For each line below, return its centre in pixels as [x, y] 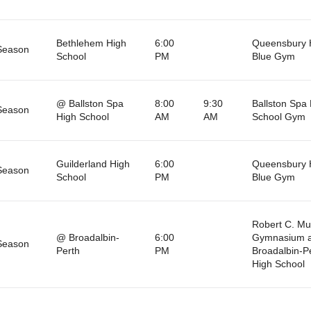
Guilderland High [93, 163]
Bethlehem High [91, 43]
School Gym [278, 116]
